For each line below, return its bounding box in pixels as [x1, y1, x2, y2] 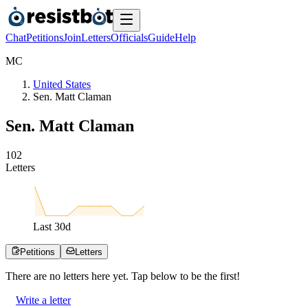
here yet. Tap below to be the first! [89, 269, 240, 282]
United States [33, 78, 91, 90]
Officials [111, 32, 148, 43]
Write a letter [16, 294, 71, 306]
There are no [5, 269, 63, 282]
